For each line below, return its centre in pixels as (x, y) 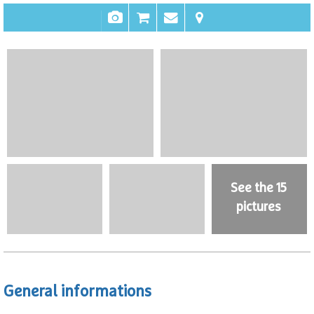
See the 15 (259, 189)
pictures (259, 208)
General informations (77, 292)
